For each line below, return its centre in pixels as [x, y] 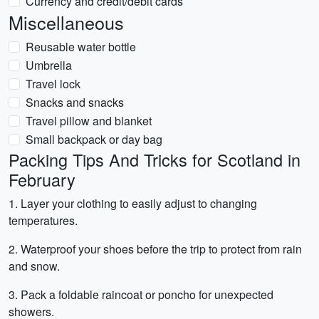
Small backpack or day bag [94, 139]
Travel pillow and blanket [89, 121]
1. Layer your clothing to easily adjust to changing [133, 203]
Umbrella [49, 65]
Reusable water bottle [81, 47]
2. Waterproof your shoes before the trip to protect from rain [155, 249]
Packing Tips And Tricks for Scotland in [155, 159]
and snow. [34, 266]
